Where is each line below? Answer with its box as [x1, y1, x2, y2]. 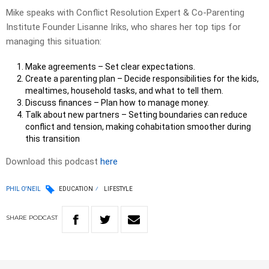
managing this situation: [6, 36, 101, 47]
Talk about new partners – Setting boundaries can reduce [25, 110, 247, 120]
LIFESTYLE [104, 186, 133, 193]
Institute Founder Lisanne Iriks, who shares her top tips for [6, 22, 241, 33]
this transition [25, 134, 80, 144]
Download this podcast [6, 156, 100, 168]
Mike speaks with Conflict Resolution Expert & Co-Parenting [6, 7, 244, 19]
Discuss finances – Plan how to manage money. [25, 98, 209, 108]
